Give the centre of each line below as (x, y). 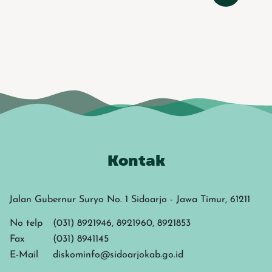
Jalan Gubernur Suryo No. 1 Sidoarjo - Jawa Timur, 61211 (130, 199)
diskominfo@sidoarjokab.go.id (118, 255)
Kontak (136, 161)
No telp (26, 223)
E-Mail (24, 255)
